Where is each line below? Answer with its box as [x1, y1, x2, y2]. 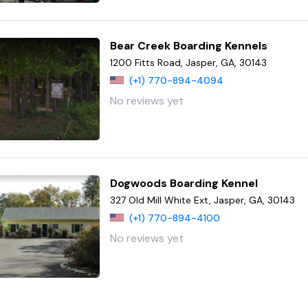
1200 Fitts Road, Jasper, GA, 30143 [110, 56, 267, 69]
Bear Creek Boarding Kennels [110, 38, 268, 54]
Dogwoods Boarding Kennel [110, 175, 258, 190]
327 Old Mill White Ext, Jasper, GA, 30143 [110, 193, 296, 206]
